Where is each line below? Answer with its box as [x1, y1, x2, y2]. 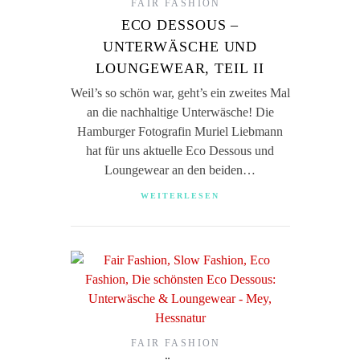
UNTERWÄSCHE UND [102, 39, 258, 55]
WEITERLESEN [141, 191, 219, 200]
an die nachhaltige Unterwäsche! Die [86, 105, 274, 119]
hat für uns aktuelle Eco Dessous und [86, 144, 274, 157]
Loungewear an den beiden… [104, 163, 256, 177]
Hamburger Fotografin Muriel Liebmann [77, 125, 283, 138]
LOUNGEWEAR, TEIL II [96, 60, 264, 76]
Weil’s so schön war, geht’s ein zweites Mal [70, 86, 290, 100]
